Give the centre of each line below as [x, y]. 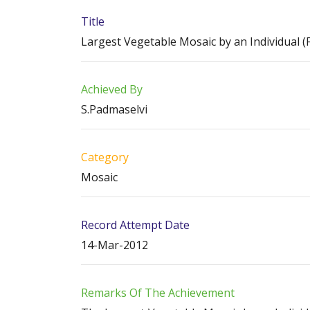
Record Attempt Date [135, 225]
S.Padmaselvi [114, 109]
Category [105, 157]
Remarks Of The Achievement [158, 293]
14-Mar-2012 [115, 245]
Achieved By [112, 89]
